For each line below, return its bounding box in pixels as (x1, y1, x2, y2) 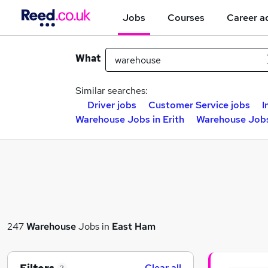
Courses (167, 11, 205, 24)
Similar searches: (75, 84, 148, 97)
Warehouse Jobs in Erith (75, 113, 184, 126)
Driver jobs (87, 99, 136, 111)
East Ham (112, 220, 156, 233)
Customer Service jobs (148, 99, 250, 111)
